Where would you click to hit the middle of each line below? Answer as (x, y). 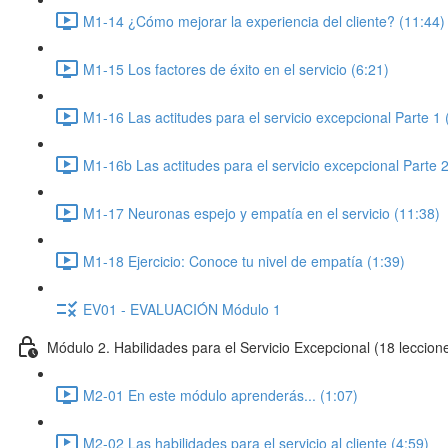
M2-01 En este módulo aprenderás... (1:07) (220, 394)
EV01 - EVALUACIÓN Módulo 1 (182, 308)
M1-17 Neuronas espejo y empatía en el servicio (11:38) (261, 212)
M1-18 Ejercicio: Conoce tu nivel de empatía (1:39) (244, 260)
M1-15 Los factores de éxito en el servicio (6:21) (236, 68)
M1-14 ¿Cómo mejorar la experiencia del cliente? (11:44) (264, 20)
